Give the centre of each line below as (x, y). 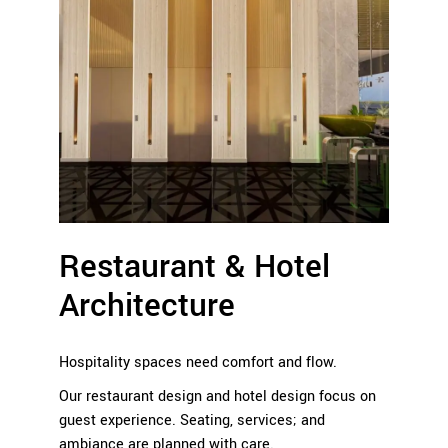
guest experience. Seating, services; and (192, 421)
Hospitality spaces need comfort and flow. (198, 363)
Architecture (147, 306)
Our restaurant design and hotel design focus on (217, 397)
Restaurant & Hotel (194, 267)
